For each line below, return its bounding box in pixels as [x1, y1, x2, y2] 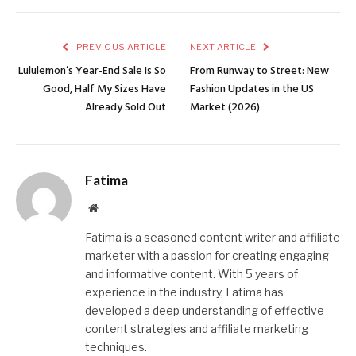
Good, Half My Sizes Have [43, 79, 166, 99]
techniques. [85, 339, 147, 354]
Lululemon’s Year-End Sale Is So [18, 61, 166, 80]
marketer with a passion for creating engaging [85, 248, 329, 262]
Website [97, 201, 133, 213]
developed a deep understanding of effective [85, 303, 324, 317]
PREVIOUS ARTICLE [74, 41, 166, 52]
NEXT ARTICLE [190, 41, 258, 52]
